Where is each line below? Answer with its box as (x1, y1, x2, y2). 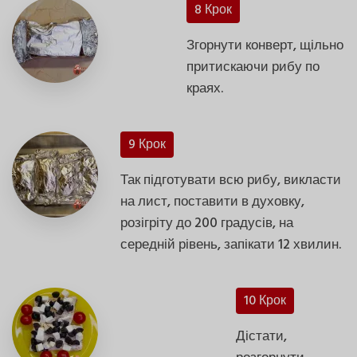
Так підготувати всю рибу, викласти (120, 169, 342, 191)
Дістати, (235, 325, 287, 347)
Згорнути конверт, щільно (186, 34, 343, 57)
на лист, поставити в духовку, (120, 190, 305, 213)
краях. (186, 77, 223, 100)
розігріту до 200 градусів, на (120, 212, 294, 234)
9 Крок (128, 134, 167, 155)
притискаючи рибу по (186, 56, 320, 78)
